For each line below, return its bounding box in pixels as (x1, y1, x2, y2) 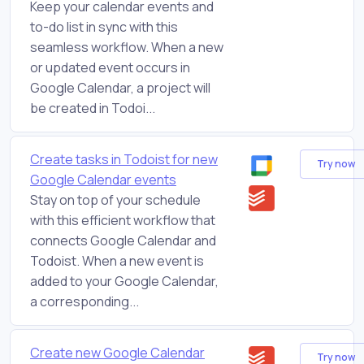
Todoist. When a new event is (30, 251, 204, 270)
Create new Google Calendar (30, 343, 205, 362)
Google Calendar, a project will (30, 78, 210, 97)
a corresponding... (30, 292, 139, 310)
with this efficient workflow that (30, 210, 215, 229)
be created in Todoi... (30, 98, 155, 117)
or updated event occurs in (30, 58, 190, 76)
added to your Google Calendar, (30, 271, 219, 290)
